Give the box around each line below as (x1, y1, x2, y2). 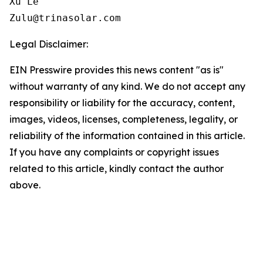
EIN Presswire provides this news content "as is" (9, 64, 224, 76)
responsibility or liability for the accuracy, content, (9, 97, 235, 109)
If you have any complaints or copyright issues (9, 146, 219, 158)
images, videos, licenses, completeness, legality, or (9, 113, 238, 125)
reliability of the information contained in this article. (9, 130, 245, 141)
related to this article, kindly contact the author (9, 163, 224, 174)
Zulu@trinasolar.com (9, 12, 121, 23)
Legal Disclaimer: (9, 38, 88, 50)
